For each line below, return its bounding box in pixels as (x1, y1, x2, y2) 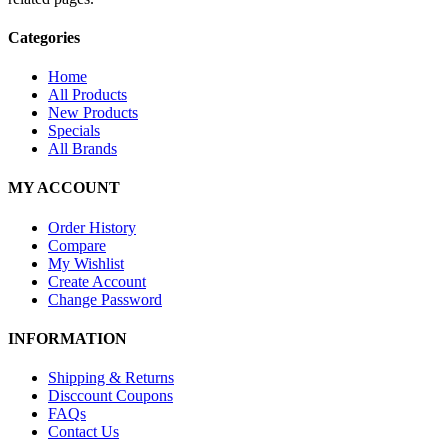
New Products (48, 104, 138, 122)
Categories (8, 28, 80, 46)
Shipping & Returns (48, 369, 174, 387)
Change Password (48, 290, 162, 308)
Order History (48, 218, 136, 236)
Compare (48, 236, 106, 254)
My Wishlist (48, 254, 124, 272)
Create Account (48, 272, 146, 290)
